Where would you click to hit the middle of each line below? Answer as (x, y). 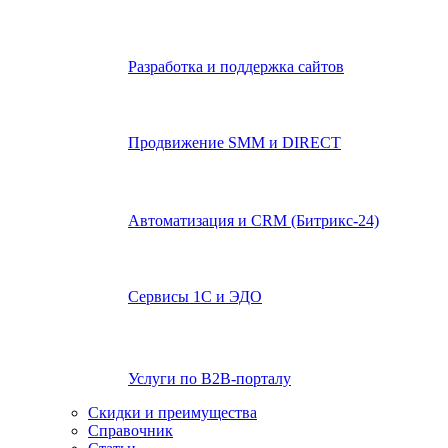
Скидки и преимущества (172, 412)
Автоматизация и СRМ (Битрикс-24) (253, 220)
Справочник (130, 430)
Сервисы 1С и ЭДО (195, 296)
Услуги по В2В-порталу (209, 378)
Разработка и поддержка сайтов (236, 66)
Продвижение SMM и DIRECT (234, 142)
